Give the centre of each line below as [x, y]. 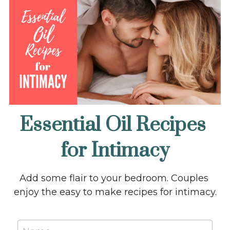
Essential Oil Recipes [113, 125]
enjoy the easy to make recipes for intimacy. [115, 192]
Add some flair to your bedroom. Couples [114, 178]
